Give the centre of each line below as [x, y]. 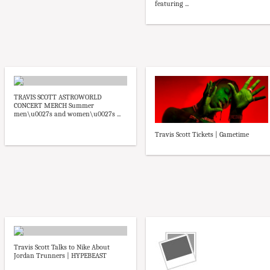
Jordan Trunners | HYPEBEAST [60, 255]
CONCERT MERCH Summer [54, 106]
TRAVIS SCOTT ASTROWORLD [58, 97]
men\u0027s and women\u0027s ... [67, 114]
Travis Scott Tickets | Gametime [202, 134]
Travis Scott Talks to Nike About [62, 247]
